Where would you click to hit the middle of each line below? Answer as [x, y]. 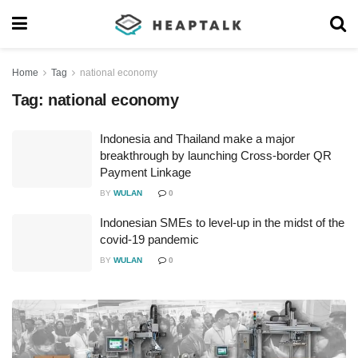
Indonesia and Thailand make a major [197, 139]
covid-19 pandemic [149, 239]
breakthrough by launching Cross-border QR [216, 155]
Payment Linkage [145, 172]
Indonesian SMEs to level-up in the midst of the [222, 223]
